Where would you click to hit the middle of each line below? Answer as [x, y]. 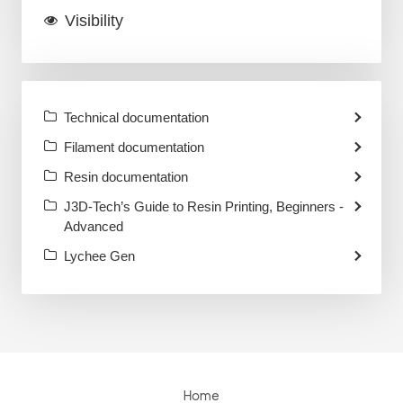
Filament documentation [134, 147]
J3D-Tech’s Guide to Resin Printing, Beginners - [203, 206]
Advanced [93, 226]
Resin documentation [125, 177]
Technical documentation [136, 117]
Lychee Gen [99, 256]
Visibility [94, 21]
